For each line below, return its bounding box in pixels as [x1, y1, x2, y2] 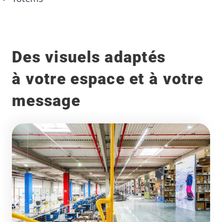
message [12, 91, 80, 110]
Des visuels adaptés [12, 47, 166, 66]
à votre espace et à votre [12, 69, 203, 88]
